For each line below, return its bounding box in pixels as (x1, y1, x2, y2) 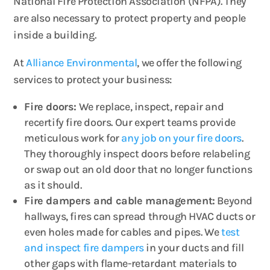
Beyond (215, 194, 253, 207)
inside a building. (13, 28, 96, 42)
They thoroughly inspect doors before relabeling (24, 147, 250, 160)
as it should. (24, 178, 82, 192)
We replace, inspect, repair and (77, 100, 224, 113)
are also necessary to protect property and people (13, 11, 246, 25)
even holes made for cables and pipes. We (24, 225, 222, 239)
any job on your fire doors (121, 131, 242, 145)
